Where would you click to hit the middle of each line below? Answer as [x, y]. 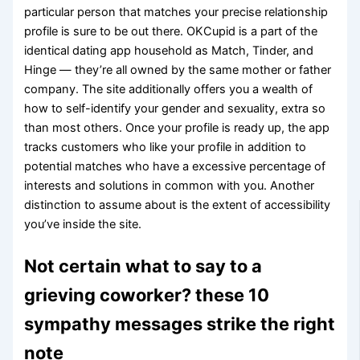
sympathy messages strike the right [180, 324]
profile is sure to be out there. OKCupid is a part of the [171, 32]
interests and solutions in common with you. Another [170, 186]
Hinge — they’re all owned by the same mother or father [178, 70]
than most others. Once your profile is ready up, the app [177, 128]
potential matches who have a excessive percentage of [175, 167]
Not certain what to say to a [143, 266]
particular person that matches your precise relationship [176, 12]
